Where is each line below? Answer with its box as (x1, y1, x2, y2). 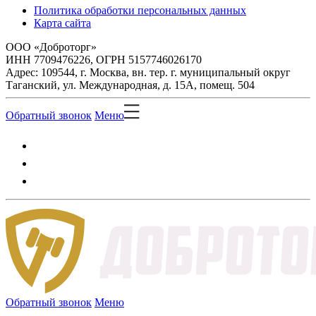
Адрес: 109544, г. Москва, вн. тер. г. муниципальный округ (6, 66, 291, 78)
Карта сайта (34, 16, 91, 29)
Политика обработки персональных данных (34, 4, 246, 16)
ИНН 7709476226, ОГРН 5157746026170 (6, 53, 202, 66)
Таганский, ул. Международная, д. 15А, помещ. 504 (6, 78, 255, 91)
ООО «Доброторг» (6, 40, 97, 53)
